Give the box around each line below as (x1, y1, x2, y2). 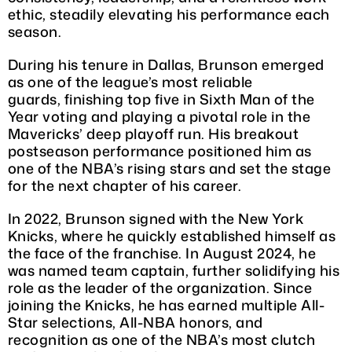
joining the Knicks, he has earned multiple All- (7, 294, 325, 315)
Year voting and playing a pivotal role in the (7, 105, 311, 126)
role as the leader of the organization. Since (7, 277, 313, 298)
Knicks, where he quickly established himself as (7, 225, 336, 246)
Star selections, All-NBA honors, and (7, 311, 263, 332)
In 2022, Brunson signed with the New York (7, 207, 304, 229)
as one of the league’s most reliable (7, 71, 253, 92)
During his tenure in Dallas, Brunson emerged (7, 53, 324, 75)
